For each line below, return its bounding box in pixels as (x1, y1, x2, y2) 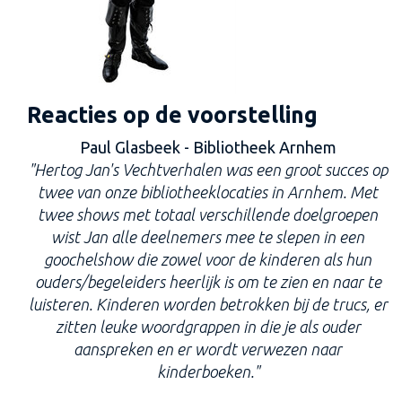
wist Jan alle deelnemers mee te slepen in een (51, 228, 364, 246)
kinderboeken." (156, 363, 259, 380)
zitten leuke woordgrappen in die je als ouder (55, 318, 361, 336)
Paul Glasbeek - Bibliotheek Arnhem (79, 138, 336, 156)
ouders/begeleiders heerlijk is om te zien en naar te (34, 273, 381, 291)
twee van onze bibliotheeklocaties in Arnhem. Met (38, 183, 378, 201)
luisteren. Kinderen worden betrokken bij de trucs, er (28, 295, 388, 313)
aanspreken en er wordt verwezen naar (74, 340, 342, 358)
